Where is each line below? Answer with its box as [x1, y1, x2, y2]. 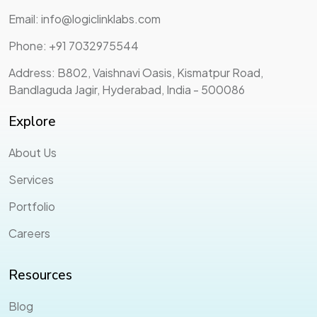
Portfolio [8, 199, 55, 214]
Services [8, 172, 54, 188]
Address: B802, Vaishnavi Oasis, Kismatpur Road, [8, 65, 263, 81]
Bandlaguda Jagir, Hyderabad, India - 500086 [8, 82, 245, 98]
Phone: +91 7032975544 [8, 38, 139, 54]
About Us [8, 145, 57, 161]
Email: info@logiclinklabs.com [8, 11, 161, 27]
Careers [8, 226, 50, 241]
